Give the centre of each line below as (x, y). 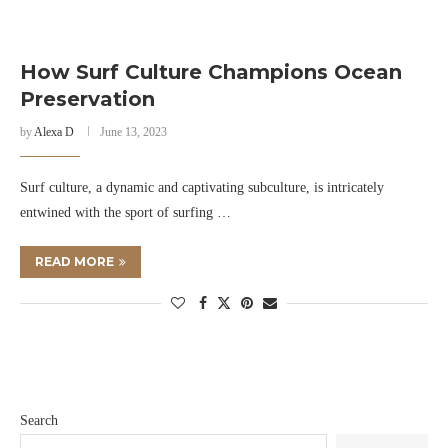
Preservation (87, 99)
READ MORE (74, 261)
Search (39, 420)
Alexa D (54, 132)
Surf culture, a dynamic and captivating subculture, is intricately (202, 187)
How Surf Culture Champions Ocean (211, 72)
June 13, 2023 (133, 132)
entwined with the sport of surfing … (125, 212)
